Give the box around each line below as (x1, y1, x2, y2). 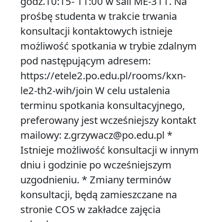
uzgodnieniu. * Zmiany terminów (20, 172, 171, 187)
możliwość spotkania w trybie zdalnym (20, 39, 197, 53)
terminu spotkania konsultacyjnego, (20, 98, 185, 112)
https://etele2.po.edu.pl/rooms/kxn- (20, 68, 186, 83)
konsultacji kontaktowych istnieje (20, 24, 172, 38)
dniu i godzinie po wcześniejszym (20, 158, 171, 172)
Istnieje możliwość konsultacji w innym (20, 143, 199, 157)
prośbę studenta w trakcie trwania (20, 9, 177, 23)
